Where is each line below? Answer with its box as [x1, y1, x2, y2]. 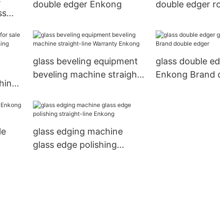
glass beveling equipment [32, 56, 138, 67]
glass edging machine [32, 126, 123, 137]
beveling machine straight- [32, 69, 144, 80]
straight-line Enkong [32, 153, 118, 164]
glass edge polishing [32, 139, 117, 150]
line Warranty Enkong [32, 82, 122, 93]
